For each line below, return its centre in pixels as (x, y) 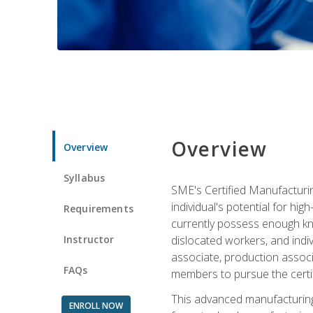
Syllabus (85, 177)
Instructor (89, 239)
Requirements (99, 208)
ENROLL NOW (96, 305)
